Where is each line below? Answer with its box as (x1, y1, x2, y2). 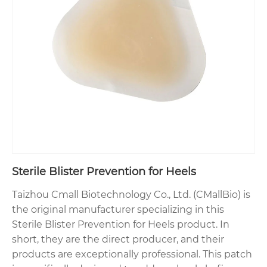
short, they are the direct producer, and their (12, 234, 224, 246)
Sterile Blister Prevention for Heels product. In (12, 219, 229, 231)
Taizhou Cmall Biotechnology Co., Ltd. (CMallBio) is (12, 189, 250, 201)
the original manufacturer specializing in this (12, 204, 224, 216)
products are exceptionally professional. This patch (12, 249, 252, 260)
